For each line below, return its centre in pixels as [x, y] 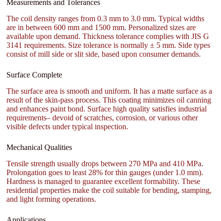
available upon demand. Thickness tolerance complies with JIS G [108, 37]
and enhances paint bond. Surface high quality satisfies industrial [107, 109]
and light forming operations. [52, 199]
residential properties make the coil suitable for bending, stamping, [109, 190]
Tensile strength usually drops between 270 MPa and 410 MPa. [105, 163]
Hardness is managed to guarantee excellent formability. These [104, 181]
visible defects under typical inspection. [68, 126]
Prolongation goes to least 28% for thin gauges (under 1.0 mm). [105, 172]
